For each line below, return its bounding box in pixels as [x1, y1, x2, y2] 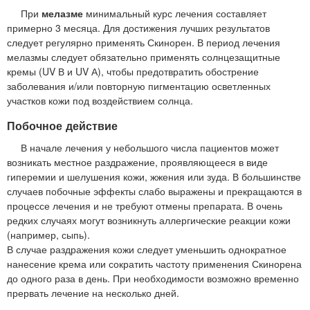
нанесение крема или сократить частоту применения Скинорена [7, 256, 302, 271]
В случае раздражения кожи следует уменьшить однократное [7, 241, 286, 256]
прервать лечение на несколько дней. [7, 285, 179, 300]
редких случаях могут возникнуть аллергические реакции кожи [7, 212, 291, 227]
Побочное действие [7, 118, 118, 134]
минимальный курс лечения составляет [83, 6, 266, 21]
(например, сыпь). [7, 227, 90, 241]
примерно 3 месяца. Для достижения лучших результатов [7, 21, 270, 35]
